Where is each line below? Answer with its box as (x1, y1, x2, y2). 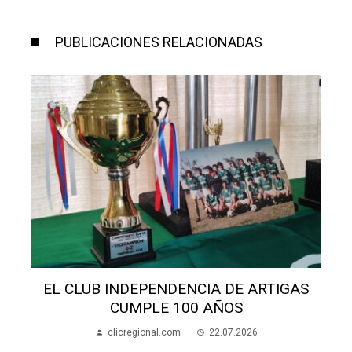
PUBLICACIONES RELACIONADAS (55, 34, 262, 51)
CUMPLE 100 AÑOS (109, 298, 243, 317)
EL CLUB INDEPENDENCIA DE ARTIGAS (43, 279, 309, 298)
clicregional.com (107, 326, 181, 338)
